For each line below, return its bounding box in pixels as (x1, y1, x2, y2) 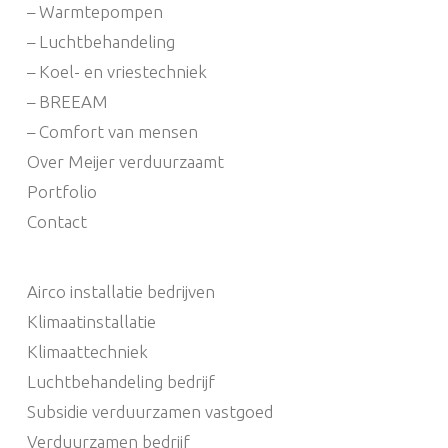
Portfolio (26, 182, 97, 202)
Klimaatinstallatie (26, 312, 156, 332)
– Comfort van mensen (26, 122, 198, 142)
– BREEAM (26, 92, 108, 112)
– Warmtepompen (26, 2, 163, 22)
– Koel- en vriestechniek (26, 62, 207, 82)
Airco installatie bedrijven (26, 282, 215, 302)
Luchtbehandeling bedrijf (26, 372, 215, 392)
